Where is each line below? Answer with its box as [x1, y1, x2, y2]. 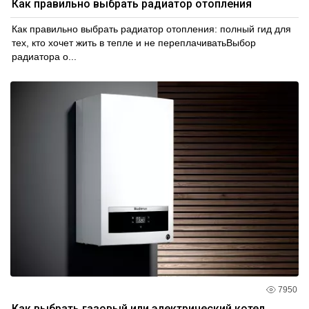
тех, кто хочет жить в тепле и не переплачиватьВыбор [12, 37, 256, 48]
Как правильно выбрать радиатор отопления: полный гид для [12, 23, 291, 34]
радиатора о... [12, 50, 77, 62]
